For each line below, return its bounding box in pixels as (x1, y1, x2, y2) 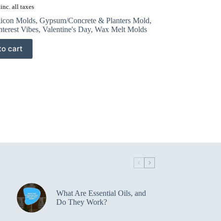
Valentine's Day (42, 25, 91, 34)
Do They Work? (56, 197, 107, 206)
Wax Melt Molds (94, 25, 147, 34)
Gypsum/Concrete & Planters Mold (39, 16, 149, 25)
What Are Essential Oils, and (56, 188, 146, 197)
